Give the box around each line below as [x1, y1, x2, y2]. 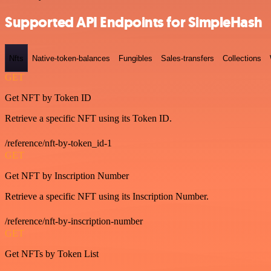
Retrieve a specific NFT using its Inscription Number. [5, 191, 209, 201]
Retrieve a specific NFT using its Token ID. [5, 113, 172, 123]
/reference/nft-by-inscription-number [5, 215, 143, 226]
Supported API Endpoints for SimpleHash [5, 13, 263, 33]
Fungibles [119, 53, 152, 63]
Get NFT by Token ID [5, 92, 91, 103]
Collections [223, 53, 261, 63]
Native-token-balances [32, 53, 110, 63]
